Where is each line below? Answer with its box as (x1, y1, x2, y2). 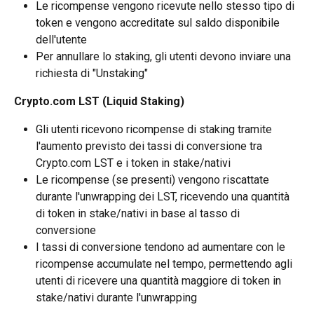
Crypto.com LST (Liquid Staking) (14, 94, 184, 108)
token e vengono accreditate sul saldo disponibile (36, 15, 282, 29)
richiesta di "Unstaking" (36, 66, 148, 80)
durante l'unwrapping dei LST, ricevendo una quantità (36, 189, 292, 203)
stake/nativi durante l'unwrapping (36, 290, 197, 304)
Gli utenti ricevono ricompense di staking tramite (36, 122, 275, 136)
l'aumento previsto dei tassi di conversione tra (36, 139, 265, 153)
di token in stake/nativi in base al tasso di (36, 206, 243, 220)
